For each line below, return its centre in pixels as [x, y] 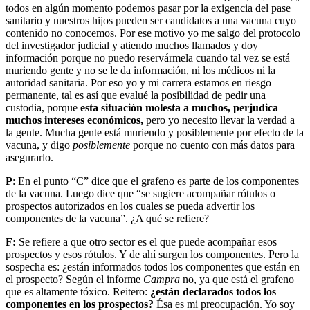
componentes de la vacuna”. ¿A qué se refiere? [107, 218]
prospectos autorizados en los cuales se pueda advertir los [130, 206]
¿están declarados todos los [213, 291]
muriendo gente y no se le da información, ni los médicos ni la [140, 70]
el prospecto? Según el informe [74, 279]
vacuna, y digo [39, 145]
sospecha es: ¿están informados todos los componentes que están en [153, 266]
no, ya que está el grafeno [237, 279]
